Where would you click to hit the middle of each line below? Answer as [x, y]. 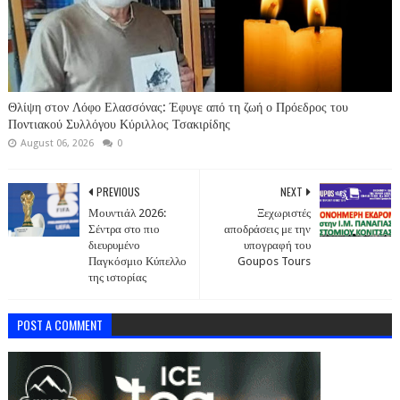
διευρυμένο [114, 245]
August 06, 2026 [57, 143]
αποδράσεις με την [268, 229]
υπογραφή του [278, 245]
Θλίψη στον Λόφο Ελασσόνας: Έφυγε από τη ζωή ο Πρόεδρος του [178, 107]
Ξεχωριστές [284, 212]
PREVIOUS [118, 191]
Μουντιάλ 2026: [127, 212]
